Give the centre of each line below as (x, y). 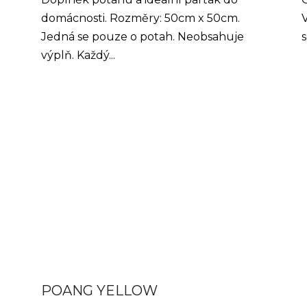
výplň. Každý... (78, 55)
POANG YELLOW (100, 290)
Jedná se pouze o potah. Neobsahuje (143, 36)
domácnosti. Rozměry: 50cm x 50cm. (141, 18)
